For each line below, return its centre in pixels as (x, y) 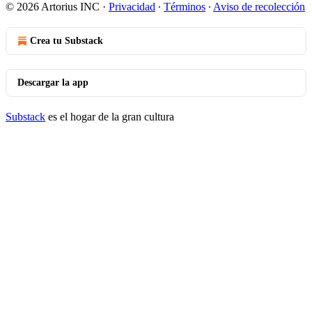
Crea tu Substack (67, 41)
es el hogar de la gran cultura (110, 117)
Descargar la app (53, 83)
